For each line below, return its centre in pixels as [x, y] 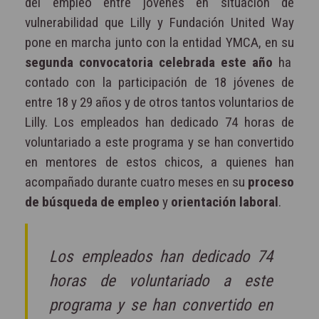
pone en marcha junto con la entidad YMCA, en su [159, 43]
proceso [271, 182]
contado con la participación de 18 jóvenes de [159, 83]
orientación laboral [225, 202]
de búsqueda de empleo [92, 202]
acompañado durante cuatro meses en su [136, 182]
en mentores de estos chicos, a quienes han [159, 162]
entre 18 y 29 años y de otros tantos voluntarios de [159, 103]
